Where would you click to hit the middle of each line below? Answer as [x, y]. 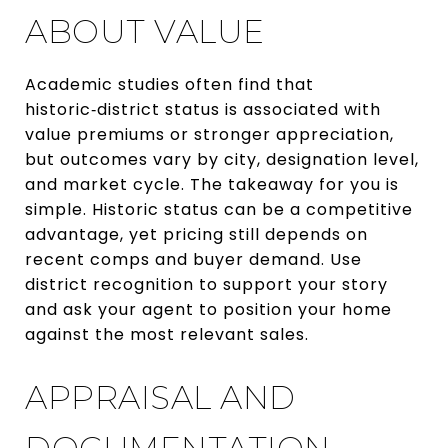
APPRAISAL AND [160, 397]
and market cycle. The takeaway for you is [212, 184]
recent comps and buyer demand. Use [193, 259]
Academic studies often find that [169, 84]
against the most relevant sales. [167, 334]
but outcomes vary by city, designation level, [222, 159]
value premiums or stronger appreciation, [209, 134]
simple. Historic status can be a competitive [219, 209]
